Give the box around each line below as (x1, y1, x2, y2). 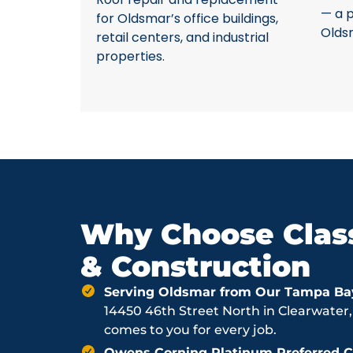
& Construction (80, 249, 310, 284)
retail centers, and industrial (96, 28, 269, 46)
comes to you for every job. (104, 322, 277, 337)
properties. (96, 46, 165, 65)
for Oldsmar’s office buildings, (96, 9, 278, 28)
